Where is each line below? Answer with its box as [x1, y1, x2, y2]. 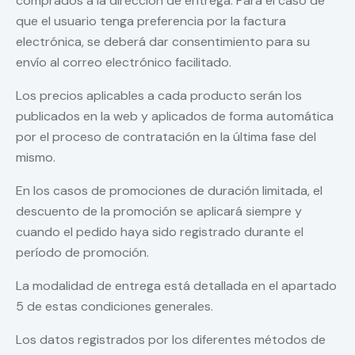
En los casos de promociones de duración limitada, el [16, 182, 323, 200]
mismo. [16, 149, 55, 166]
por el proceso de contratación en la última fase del [16, 128, 316, 146]
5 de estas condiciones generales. [16, 298, 213, 315]
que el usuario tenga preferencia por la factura [16, 13, 286, 30]
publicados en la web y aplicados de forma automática [16, 108, 334, 125]
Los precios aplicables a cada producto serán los [16, 87, 302, 105]
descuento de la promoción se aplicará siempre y [16, 203, 302, 220]
